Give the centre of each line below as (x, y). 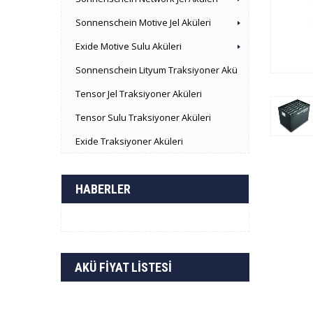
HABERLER (103, 189)
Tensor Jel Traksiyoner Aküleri (139, 94)
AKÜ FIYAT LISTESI (123, 267)
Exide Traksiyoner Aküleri (129, 141)
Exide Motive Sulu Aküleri (129, 46)
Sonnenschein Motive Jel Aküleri (143, 22)
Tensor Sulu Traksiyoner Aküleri (143, 117)
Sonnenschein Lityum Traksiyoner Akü (156, 70)
